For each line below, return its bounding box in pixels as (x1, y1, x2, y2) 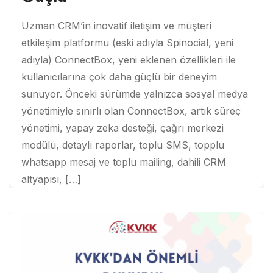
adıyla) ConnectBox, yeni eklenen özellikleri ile (21, 53, 236, 66)
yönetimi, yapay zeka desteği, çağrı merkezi (21, 121, 224, 134)
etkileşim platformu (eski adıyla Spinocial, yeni (21, 36, 233, 49)
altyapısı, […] (21, 172, 81, 185)
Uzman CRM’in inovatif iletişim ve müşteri (21, 19, 211, 32)
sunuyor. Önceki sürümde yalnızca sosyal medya (21, 87, 248, 100)
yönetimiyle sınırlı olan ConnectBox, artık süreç (21, 104, 241, 117)
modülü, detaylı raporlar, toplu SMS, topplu (21, 138, 224, 151)
